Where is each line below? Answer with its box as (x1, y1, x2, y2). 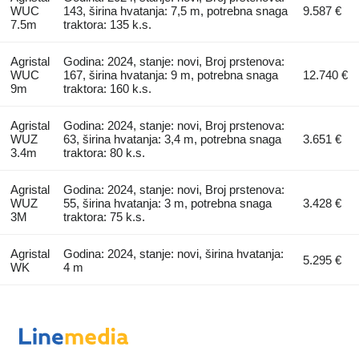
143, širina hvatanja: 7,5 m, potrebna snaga (63, 4, 288, 18)
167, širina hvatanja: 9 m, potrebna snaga (63, 68, 279, 83)
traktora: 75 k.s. (63, 210, 146, 224)
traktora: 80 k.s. (63, 146, 146, 160)
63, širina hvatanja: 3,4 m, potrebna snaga (63, 132, 282, 147)
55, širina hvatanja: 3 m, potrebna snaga (63, 196, 272, 211)
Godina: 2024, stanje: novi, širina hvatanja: (63, 247, 284, 261)
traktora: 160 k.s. (63, 82, 152, 96)
